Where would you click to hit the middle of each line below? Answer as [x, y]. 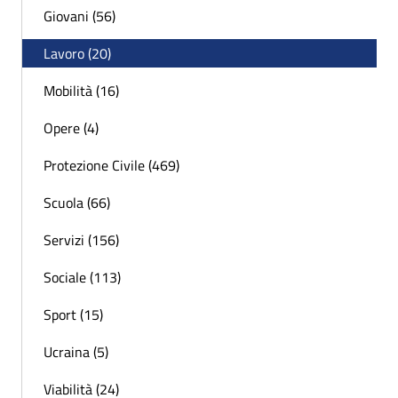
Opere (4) [71, 128]
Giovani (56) [80, 16]
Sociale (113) [82, 278]
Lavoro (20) [77, 54]
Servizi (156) [81, 240]
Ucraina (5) [76, 352]
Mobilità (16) [81, 91]
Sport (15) [73, 315]
